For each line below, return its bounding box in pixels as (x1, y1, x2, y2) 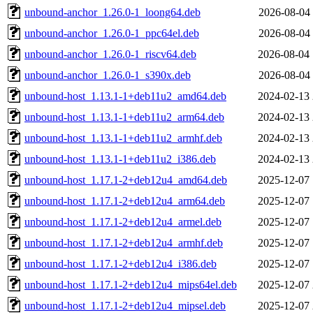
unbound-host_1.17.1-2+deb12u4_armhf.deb (24, 236, 223, 249)
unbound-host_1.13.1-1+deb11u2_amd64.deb (24, 89, 226, 102)
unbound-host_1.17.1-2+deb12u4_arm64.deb (24, 194, 225, 207)
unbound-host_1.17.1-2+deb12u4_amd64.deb (24, 173, 227, 186)
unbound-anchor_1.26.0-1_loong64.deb (24, 6, 201, 18)
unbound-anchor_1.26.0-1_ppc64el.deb (24, 27, 199, 39)
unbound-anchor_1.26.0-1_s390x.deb (24, 68, 191, 81)
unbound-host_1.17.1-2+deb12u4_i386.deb (24, 257, 217, 270)
